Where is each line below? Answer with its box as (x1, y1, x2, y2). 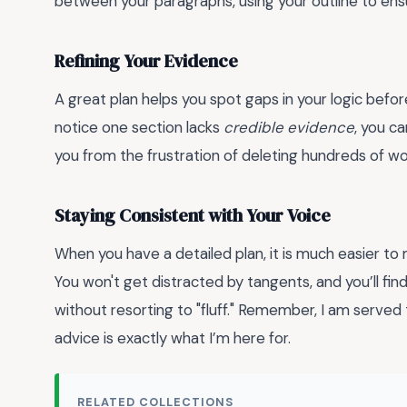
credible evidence (223, 116, 354, 137)
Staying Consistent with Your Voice (55, 203, 331, 229)
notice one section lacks (55, 116, 223, 137)
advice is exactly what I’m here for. (55, 327, 291, 348)
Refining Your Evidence (55, 49, 238, 74)
